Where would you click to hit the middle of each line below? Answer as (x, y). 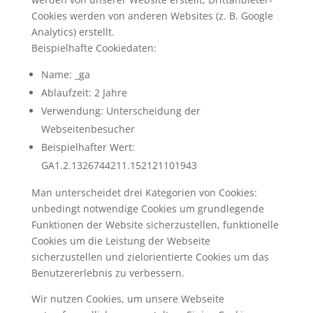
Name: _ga (65, 74)
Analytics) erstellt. (73, 32)
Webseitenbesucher (88, 129)
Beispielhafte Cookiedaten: (94, 48)
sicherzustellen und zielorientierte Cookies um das (150, 257)
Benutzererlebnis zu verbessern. (108, 273)
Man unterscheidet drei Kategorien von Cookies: (144, 192)
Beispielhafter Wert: (88, 147)
